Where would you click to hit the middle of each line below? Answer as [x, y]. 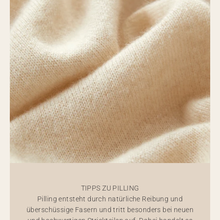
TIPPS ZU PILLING [110, 188]
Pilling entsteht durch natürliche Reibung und [110, 199]
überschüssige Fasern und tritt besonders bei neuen [110, 210]
